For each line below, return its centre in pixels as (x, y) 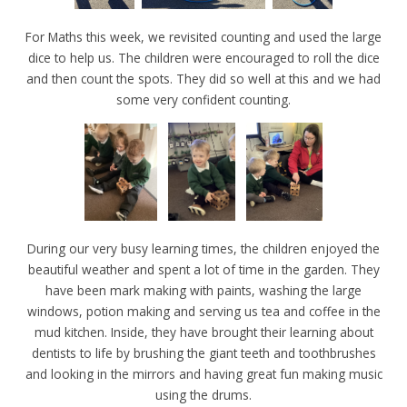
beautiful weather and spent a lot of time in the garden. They (203, 270)
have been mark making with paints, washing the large (203, 291)
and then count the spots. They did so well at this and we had (203, 79)
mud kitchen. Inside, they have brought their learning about (203, 333)
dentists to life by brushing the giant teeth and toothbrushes (203, 353)
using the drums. (203, 395)
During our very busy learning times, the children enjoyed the (203, 249)
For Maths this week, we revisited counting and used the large (203, 37)
